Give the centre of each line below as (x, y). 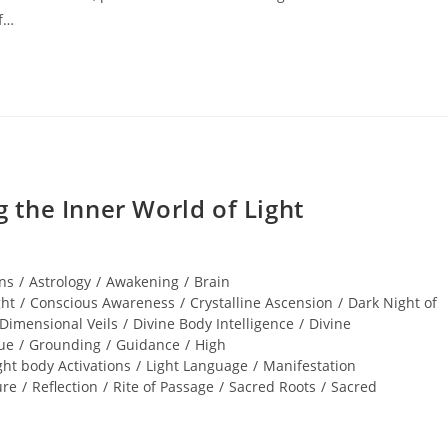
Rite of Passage (163, 386)
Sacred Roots (272, 386)
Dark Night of (392, 302)
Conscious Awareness (102, 302)
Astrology (60, 281)
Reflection (65, 386)
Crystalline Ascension (261, 302)
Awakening (142, 281)
